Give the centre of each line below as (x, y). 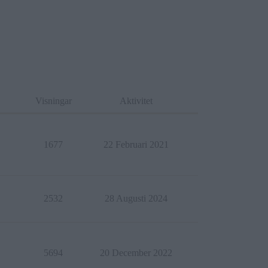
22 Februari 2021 (136, 144)
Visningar (53, 101)
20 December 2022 (136, 253)
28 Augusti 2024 (136, 198)
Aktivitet (136, 101)
